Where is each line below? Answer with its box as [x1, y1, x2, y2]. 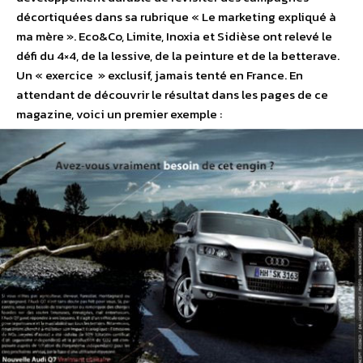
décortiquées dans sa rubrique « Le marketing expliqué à [16, 6, 336, 26]
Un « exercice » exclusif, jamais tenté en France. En [16, 65, 303, 84]
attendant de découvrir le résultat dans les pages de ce [16, 84, 328, 104]
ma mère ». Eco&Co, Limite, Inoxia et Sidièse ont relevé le [16, 26, 332, 45]
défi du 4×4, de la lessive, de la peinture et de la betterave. [16, 45, 340, 65]
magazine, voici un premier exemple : [16, 104, 222, 123]
